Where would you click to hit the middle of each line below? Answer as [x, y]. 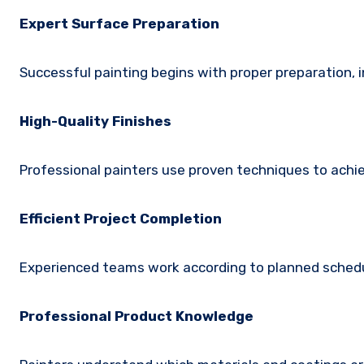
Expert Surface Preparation [119, 23]
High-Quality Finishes [95, 121]
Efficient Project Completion [121, 218]
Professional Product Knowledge [136, 316]
